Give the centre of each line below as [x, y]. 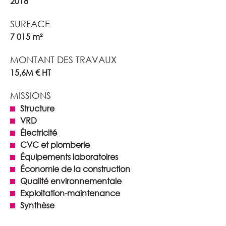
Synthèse [37, 205]
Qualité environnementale [71, 181]
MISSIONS [31, 95]
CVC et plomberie [55, 145]
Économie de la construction [75, 169]
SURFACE [30, 24]
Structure [37, 108]
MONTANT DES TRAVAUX [63, 60]
